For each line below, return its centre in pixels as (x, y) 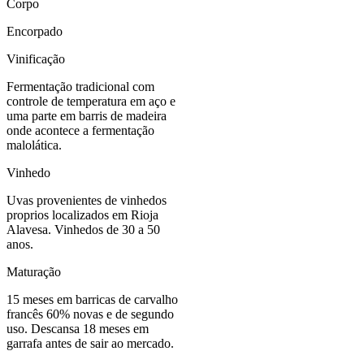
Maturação (34, 272)
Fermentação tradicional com (80, 87)
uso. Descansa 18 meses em (78, 329)
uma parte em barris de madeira (87, 116)
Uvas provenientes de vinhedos (87, 201)
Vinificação (36, 59)
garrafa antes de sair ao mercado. (90, 344)
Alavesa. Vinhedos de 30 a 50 (83, 230)
